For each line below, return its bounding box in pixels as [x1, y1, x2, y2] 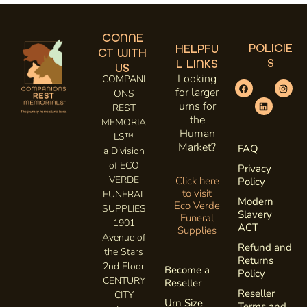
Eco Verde [174, 199, 220, 212]
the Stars [104, 245, 143, 258]
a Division [103, 145, 145, 158]
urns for [178, 99, 216, 114]
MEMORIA [101, 116, 146, 129]
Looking [177, 71, 217, 86]
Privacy [238, 162, 271, 175]
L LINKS [176, 57, 218, 71]
